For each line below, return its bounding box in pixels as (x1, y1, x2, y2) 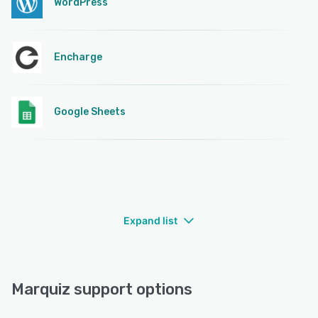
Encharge (54, 51, 102, 64)
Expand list (124, 214, 177, 227)
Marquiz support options (11, 280, 192, 300)
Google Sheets (54, 106, 126, 119)
